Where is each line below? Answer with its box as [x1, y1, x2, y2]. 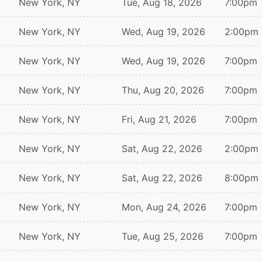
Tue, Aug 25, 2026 [122, 230, 204, 242]
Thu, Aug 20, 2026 [122, 84, 204, 96]
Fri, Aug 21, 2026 [122, 113, 196, 125]
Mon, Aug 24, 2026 [122, 201, 206, 213]
